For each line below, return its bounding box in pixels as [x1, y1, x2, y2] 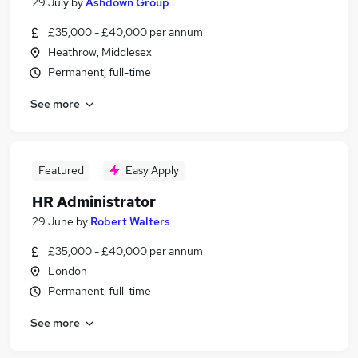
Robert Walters [90, 214, 170, 229]
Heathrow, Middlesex [48, 45, 152, 59]
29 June [32, 214, 74, 229]
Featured [38, 163, 84, 177]
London [48, 264, 87, 278]
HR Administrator [32, 193, 156, 211]
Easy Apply [125, 163, 179, 177]
